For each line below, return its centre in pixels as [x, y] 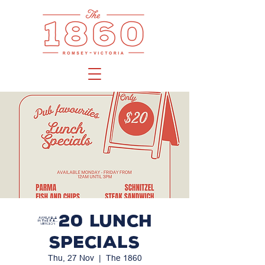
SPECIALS [95, 242]
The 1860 [124, 258]
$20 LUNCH [95, 221]
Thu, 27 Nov [71, 258]
